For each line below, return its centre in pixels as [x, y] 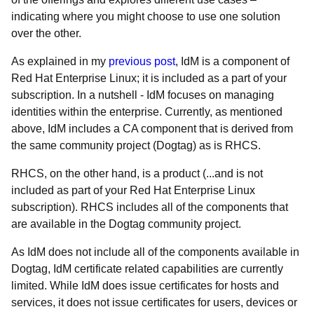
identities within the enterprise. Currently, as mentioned [147, 112]
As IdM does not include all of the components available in [155, 252]
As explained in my [60, 61]
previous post [142, 61]
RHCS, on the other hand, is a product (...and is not [137, 173]
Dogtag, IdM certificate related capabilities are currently [147, 269]
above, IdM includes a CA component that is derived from [152, 129]
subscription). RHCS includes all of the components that [150, 207]
